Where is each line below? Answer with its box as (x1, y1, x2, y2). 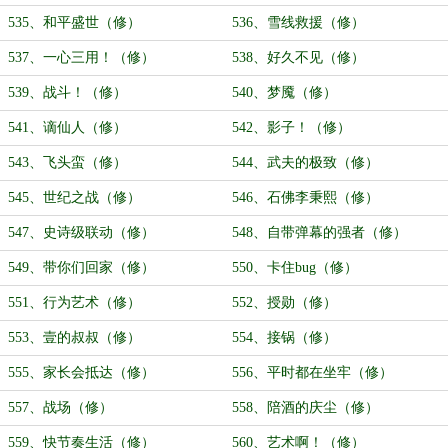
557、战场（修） (8, 400, 113, 415)
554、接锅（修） (232, 330, 337, 345)
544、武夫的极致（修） (232, 155, 379, 170)
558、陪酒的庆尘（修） (232, 400, 379, 415)
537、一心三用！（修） (8, 50, 155, 65)
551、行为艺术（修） (8, 295, 141, 310)
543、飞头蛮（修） (8, 155, 127, 170)
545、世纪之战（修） (8, 190, 141, 205)
